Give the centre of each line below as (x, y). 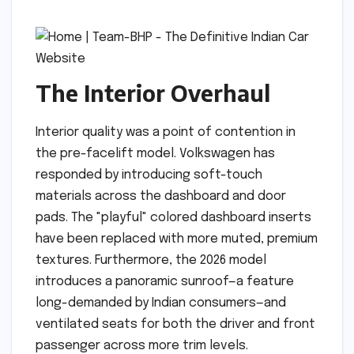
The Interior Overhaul (153, 93)
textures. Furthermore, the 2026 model (151, 261)
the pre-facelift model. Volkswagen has (155, 154)
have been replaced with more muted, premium (177, 239)
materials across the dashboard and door (161, 197)
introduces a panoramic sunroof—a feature (165, 282)
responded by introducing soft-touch (149, 175)
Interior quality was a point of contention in (166, 133)
